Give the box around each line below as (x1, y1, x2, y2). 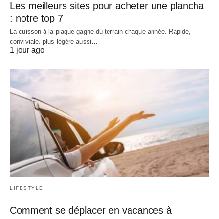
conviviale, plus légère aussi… (10, 37, 98, 45)
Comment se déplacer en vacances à (10, 205, 172, 216)
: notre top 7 (10, 12, 63, 23)
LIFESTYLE (10, 185, 44, 191)
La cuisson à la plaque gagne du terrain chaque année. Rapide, (10, 27, 191, 35)
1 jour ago (10, 45, 44, 54)
